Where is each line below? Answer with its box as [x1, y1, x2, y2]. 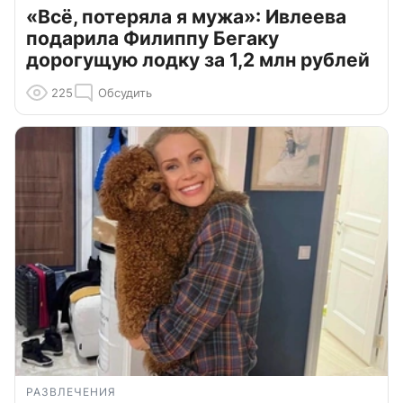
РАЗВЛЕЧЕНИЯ [26, 384, 116, 399]
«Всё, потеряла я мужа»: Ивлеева [26, 5, 346, 29]
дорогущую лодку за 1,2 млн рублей [26, 49, 370, 72]
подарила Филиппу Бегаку [26, 27, 279, 50]
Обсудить [98, 85, 152, 101]
